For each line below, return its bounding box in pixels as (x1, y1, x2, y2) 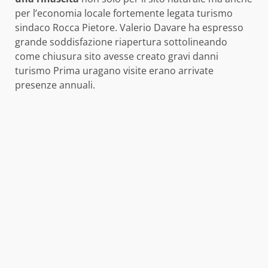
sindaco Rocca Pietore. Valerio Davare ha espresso (15, 21, 243, 35)
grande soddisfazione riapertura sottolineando (15, 35, 227, 49)
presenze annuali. (15, 78, 95, 92)
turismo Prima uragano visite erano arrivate (15, 64, 214, 78)
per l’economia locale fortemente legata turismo (15, 7, 233, 20)
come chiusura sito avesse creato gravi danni (15, 50, 218, 63)
